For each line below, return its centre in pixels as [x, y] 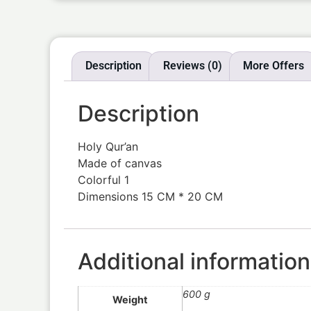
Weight [130, 299]
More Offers [273, 66]
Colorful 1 [103, 180]
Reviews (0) [192, 66]
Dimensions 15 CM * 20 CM [150, 197]
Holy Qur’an [108, 147]
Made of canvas [120, 163]
